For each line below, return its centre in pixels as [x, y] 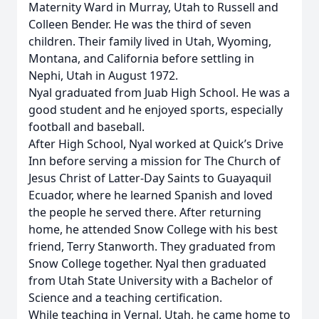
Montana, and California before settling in [141, 58]
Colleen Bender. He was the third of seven [140, 24]
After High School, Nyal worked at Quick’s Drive [156, 144]
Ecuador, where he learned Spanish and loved [151, 195]
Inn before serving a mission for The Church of [155, 161]
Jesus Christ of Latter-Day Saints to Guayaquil [150, 178]
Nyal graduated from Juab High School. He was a [159, 93]
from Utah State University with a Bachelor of [151, 281]
